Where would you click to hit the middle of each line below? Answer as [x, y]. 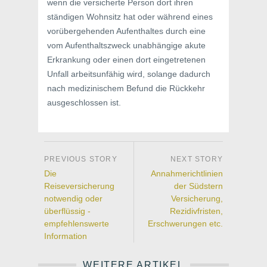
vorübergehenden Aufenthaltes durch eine [126, 31]
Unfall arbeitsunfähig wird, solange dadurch [129, 74]
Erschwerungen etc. [185, 223]
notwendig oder [73, 198]
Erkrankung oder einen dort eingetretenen [126, 60]
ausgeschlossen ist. [84, 103]
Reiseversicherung [79, 186]
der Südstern [198, 186]
